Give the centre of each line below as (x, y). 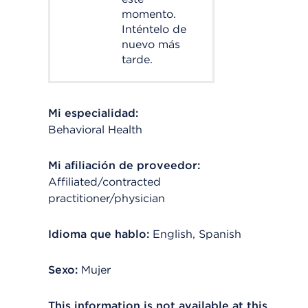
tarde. (137, 59)
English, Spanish (197, 234)
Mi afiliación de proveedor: (124, 165)
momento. (149, 14)
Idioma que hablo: (99, 234)
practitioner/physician (107, 198)
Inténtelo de (154, 29)
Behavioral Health (95, 130)
